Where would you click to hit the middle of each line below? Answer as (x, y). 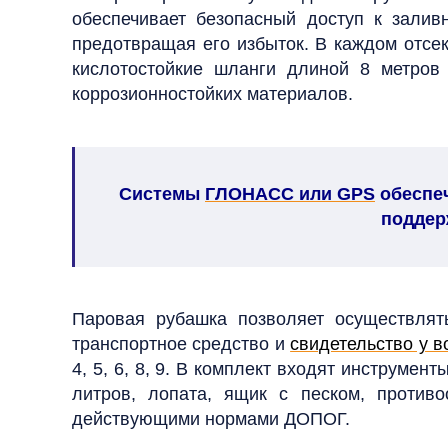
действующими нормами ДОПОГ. (211, 419)
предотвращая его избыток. (190, 44)
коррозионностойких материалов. (212, 94)
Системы (162, 194)
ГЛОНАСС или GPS (290, 194)
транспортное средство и (181, 344)
